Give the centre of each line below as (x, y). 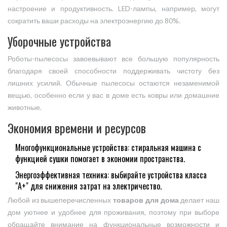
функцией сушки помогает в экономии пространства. (100, 159)
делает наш (199, 200)
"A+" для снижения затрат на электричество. (88, 186)
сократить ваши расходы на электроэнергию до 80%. (94, 21)
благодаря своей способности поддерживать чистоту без (113, 71)
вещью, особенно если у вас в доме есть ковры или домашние (113, 96)
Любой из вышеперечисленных (61, 200)
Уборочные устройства (59, 41)
